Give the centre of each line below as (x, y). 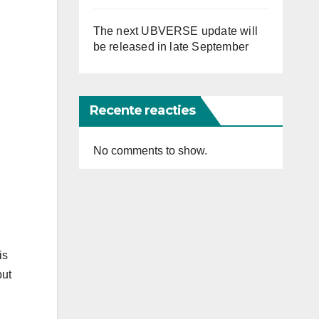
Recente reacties (142, 110)
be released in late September (171, 47)
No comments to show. (150, 151)
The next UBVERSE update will (176, 31)
